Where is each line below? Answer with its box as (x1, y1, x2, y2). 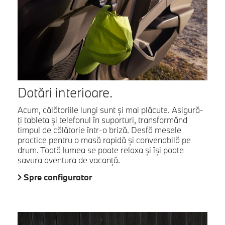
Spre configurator (24, 172, 92, 183)
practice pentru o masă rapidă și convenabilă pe (18, 135, 191, 146)
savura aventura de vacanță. (18, 155, 120, 166)
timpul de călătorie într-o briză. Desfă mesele (18, 125, 181, 136)
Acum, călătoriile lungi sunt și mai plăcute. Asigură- (18, 104, 203, 116)
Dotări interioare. (18, 84, 113, 101)
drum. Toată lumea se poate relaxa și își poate (18, 145, 184, 156)
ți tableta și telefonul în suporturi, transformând (18, 115, 187, 126)
